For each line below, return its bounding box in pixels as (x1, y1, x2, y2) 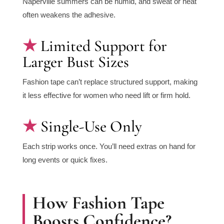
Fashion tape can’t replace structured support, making (22, 77, 197, 86)
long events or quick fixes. (22, 155, 107, 164)
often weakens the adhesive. (22, 10, 115, 19)
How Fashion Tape (32, 192, 164, 214)
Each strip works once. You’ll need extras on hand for (22, 142, 195, 151)
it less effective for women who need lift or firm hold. (22, 91, 190, 100)
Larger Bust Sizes (22, 52, 129, 72)
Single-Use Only (40, 116, 142, 136)
